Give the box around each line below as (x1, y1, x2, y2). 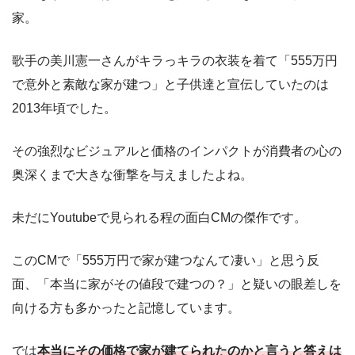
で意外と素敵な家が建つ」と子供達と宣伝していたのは (12, 78, 329, 92)
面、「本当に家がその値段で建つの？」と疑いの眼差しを (12, 277, 342, 292)
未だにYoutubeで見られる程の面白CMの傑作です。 (12, 211, 307, 225)
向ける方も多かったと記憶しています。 (12, 301, 240, 315)
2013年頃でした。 (12, 101, 116, 116)
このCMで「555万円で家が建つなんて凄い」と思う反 (12, 254, 319, 268)
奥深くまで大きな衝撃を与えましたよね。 (12, 168, 253, 182)
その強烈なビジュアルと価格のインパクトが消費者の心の (12, 144, 342, 158)
